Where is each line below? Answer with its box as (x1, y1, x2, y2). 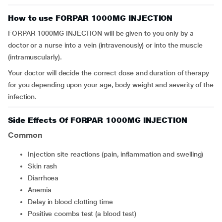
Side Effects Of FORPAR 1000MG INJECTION (8, 115, 187, 125)
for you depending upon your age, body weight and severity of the (8, 81, 214, 89)
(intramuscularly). (8, 53, 62, 61)
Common (8, 130, 43, 140)
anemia (32, 186, 52, 194)
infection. (8, 93, 37, 101)
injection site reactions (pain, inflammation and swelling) (29, 150, 204, 158)
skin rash (32, 162, 57, 170)
